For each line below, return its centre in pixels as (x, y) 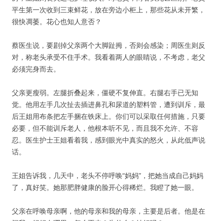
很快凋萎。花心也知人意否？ (57, 21)
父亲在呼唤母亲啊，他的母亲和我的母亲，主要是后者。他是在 (109, 211)
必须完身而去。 (36, 69)
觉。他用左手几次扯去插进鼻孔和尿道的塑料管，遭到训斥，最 (109, 104)
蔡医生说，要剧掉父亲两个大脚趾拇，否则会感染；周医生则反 (109, 45)
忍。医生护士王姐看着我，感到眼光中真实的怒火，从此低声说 (109, 140)
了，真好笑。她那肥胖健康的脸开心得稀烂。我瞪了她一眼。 (105, 187)
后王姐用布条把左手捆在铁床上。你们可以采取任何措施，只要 (109, 116)
